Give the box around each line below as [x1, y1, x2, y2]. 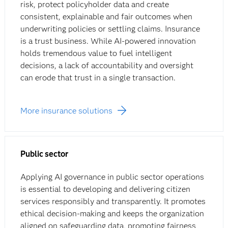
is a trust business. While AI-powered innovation [20, 36, 196, 46]
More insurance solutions [20, 106, 112, 116]
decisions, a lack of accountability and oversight [20, 61, 193, 71]
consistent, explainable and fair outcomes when [20, 12, 192, 22]
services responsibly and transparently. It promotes [20, 196, 206, 207]
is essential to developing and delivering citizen [20, 184, 190, 194]
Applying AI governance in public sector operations [20, 172, 204, 182]
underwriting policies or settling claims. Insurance [20, 24, 200, 34]
